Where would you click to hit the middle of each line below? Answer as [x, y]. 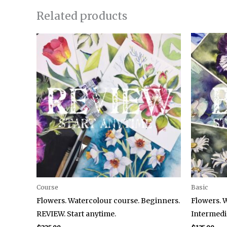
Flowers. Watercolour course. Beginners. [108, 200]
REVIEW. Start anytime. [76, 214]
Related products [82, 16]
